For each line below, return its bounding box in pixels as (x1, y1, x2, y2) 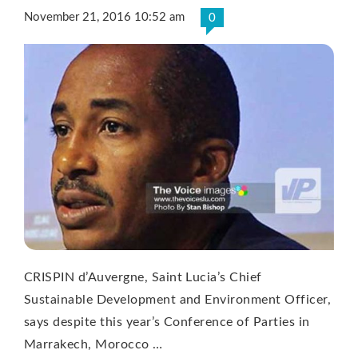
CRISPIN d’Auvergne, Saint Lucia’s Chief (24, 271, 262, 284)
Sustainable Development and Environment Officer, (24, 293, 332, 307)
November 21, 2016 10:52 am (24, 10, 185, 23)
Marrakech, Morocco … (24, 338, 163, 352)
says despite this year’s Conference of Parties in (24, 316, 310, 329)
